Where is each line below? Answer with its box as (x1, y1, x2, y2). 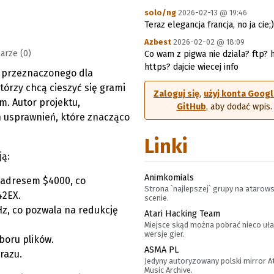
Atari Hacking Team (144, 208, 220, 219)
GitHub (176, 102, 206, 112)
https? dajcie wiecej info (144, 62, 239, 72)
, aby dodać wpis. (206, 102, 272, 112)
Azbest (144, 37, 171, 46)
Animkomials (144, 172, 194, 183)
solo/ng (144, 8, 176, 17)
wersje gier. (144, 229, 185, 239)
